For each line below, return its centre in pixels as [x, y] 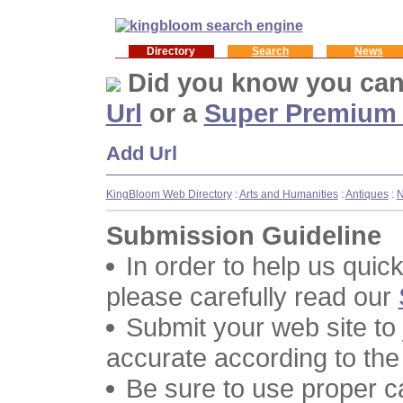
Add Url [141, 153]
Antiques [367, 195]
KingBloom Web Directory [169, 195]
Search [270, 51]
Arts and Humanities [288, 195]
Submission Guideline [243, 236]
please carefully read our [252, 297]
